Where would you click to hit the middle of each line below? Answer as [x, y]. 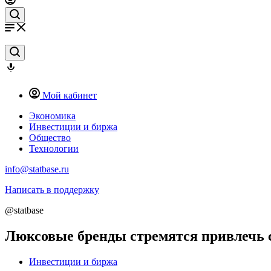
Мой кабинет [70, 95]
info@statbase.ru [37, 169]
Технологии [54, 149]
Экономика [52, 116]
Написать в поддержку [52, 190]
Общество [50, 138]
